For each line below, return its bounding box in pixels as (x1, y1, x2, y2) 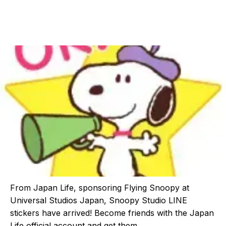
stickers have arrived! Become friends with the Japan (10, 208, 214, 218)
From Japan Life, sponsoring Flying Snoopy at (10, 183, 189, 193)
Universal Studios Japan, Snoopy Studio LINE (10, 195, 187, 205)
